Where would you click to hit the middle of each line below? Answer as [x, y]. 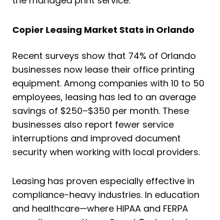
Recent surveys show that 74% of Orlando [104, 55]
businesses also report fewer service [93, 124]
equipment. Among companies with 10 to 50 [108, 83]
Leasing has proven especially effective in [103, 181]
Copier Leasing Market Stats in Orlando [103, 29]
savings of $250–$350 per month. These [101, 110]
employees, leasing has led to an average [104, 97]
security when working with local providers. [106, 152]
